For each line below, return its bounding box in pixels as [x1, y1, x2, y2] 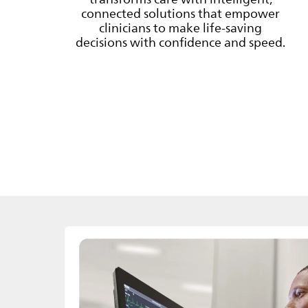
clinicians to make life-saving [99, 18, 263, 38]
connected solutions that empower [81, 3, 280, 23]
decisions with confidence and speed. [76, 32, 286, 52]
